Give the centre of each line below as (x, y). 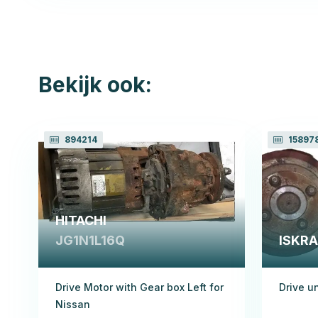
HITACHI (81, 220)
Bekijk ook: (95, 84)
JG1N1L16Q (90, 240)
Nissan (73, 304)
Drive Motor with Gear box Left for (139, 287)
